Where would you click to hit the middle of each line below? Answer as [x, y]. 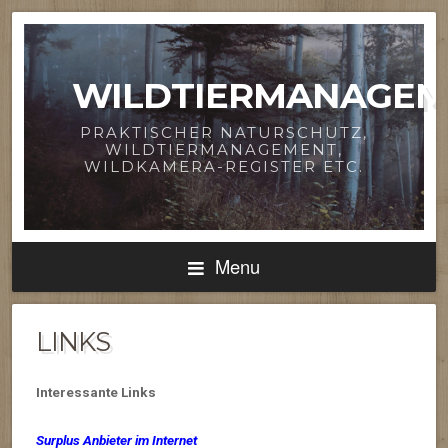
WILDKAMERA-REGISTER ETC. [224, 167]
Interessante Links [96, 392]
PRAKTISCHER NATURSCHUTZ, [224, 133]
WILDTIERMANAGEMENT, [224, 150]
